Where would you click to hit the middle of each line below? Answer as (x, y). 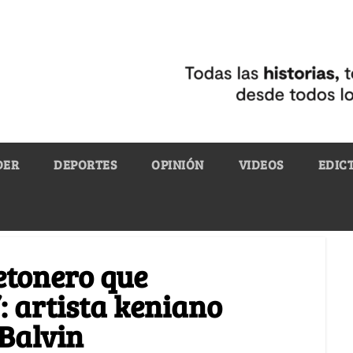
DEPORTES (85, 164)
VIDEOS (261, 164)
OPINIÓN (178, 164)
